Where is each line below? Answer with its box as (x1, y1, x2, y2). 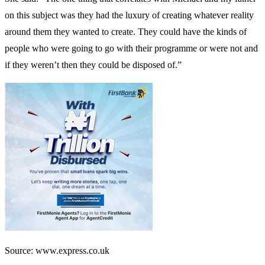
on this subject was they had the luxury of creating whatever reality (5, 9, 254, 20)
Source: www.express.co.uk (5, 245, 109, 256)
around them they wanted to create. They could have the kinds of (5, 26, 247, 37)
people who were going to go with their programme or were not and (5, 43, 258, 53)
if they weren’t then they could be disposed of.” (5, 59, 182, 70)
